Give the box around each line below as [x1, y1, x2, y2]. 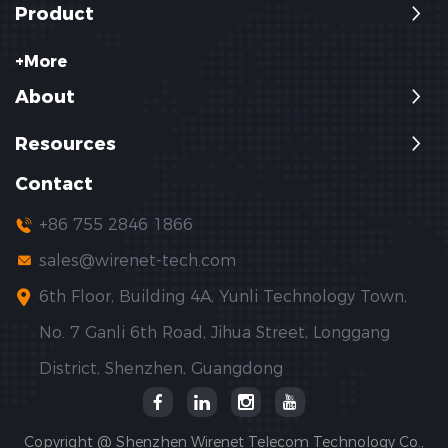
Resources [15, 132, 116, 155]
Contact [15, 172, 93, 195]
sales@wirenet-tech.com [39, 250, 236, 270]
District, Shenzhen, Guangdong [39, 358, 283, 378]
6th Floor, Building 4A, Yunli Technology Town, [39, 286, 407, 306]
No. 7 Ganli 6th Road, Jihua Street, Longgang [39, 322, 390, 342]
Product [15, 2, 94, 25]
